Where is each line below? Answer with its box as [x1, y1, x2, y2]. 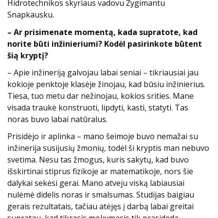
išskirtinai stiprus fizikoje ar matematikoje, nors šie [7, 165, 193, 177]
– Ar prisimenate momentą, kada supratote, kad [7, 26, 198, 37]
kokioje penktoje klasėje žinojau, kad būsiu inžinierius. [7, 78, 205, 90]
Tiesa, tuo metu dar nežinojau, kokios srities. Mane [7, 90, 194, 101]
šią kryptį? [7, 50, 48, 61]
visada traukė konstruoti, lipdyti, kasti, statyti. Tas [7, 102, 188, 113]
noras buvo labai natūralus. [7, 113, 108, 125]
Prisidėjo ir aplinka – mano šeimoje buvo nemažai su [7, 130, 198, 142]
